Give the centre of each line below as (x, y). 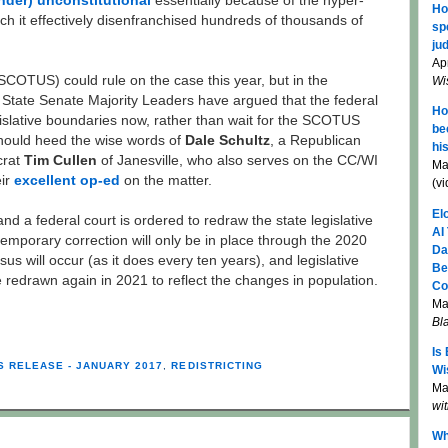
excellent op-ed (67, 181)
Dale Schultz (227, 141)
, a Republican (315, 141)
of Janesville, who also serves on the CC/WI (237, 161)
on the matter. (166, 181)
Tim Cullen (60, 161)
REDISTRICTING (217, 366)
